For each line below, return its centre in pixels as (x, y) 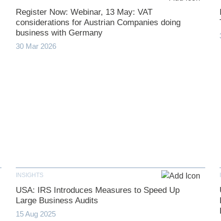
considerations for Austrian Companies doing (98, 23)
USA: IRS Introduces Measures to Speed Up (97, 190)
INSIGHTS (29, 175)
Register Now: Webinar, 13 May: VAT (84, 12)
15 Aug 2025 (36, 214)
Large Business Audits (57, 201)
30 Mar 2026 (36, 46)
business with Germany (59, 33)
